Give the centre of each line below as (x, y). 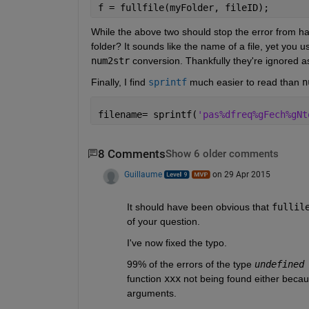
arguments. (151, 293)
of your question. (163, 221)
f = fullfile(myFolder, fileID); (183, 7)
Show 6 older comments (222, 154)
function (144, 278)
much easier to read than (243, 82)
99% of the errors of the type (189, 264)
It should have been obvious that (198, 207)
